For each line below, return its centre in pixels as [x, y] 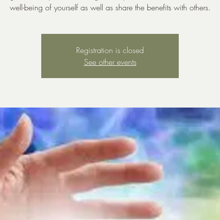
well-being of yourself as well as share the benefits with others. [110, 7]
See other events [110, 62]
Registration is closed [110, 50]
